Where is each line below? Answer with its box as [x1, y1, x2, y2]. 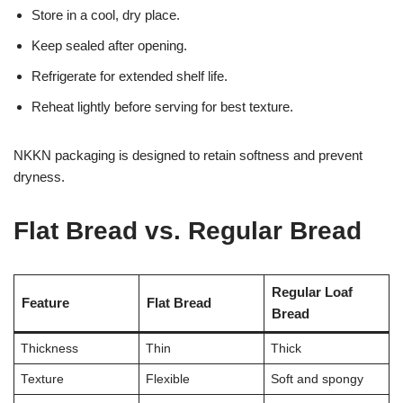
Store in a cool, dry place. [31, 6, 180, 22]
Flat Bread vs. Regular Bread [13, 216, 362, 245]
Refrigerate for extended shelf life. [31, 67, 228, 84]
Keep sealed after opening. [31, 37, 187, 53]
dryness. [13, 168, 65, 184]
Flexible [145, 372, 190, 386]
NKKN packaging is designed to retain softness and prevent [13, 147, 363, 163]
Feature [21, 294, 69, 310]
